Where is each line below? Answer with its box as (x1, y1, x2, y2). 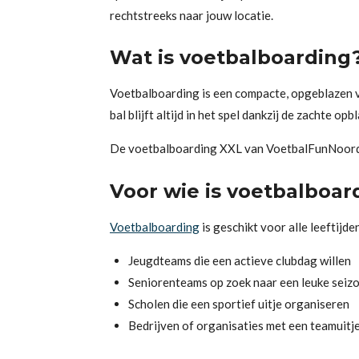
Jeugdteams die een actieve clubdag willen (127, 252, 351, 268)
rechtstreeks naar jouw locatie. (110, 7, 273, 22)
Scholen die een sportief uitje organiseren (127, 296, 349, 311)
